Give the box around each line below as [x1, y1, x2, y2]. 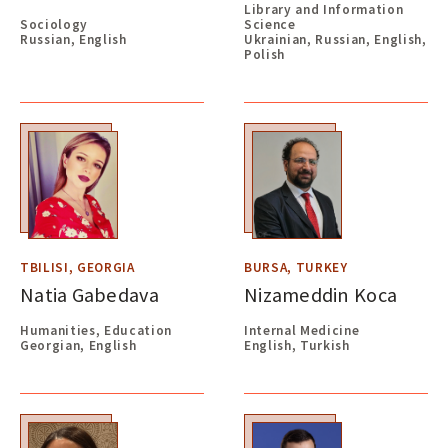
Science [244, 15, 296, 33]
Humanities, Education [20, 321, 173, 339]
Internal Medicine [244, 321, 360, 339]
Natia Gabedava [20, 282, 159, 308]
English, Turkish [244, 336, 350, 354]
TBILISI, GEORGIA [20, 259, 135, 277]
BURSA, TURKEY [244, 259, 348, 277]
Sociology [20, 15, 89, 33]
